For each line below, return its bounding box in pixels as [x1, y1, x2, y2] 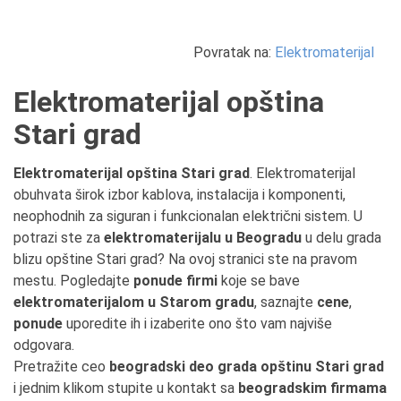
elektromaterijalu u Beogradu [104, 229, 302, 246]
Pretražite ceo [13, 358, 109, 375]
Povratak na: [193, 44, 275, 61]
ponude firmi [133, 272, 218, 289]
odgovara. [13, 337, 74, 354]
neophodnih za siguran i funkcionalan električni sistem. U [13, 208, 363, 225]
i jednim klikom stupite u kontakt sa [13, 380, 238, 397]
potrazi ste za [13, 229, 104, 246]
